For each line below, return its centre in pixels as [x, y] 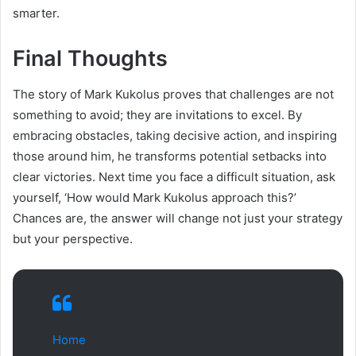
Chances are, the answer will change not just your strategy [178, 218]
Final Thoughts [90, 59]
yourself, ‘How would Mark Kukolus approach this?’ [155, 197]
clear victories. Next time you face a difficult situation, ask [174, 176]
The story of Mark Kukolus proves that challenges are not [173, 94]
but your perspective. [73, 238]
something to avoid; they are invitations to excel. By [157, 114]
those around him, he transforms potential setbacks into [170, 156]
